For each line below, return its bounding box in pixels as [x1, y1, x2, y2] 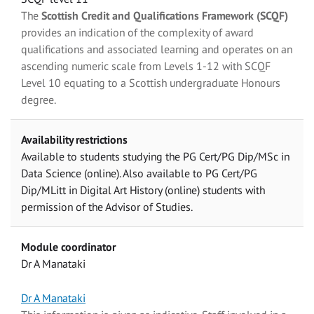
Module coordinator [21, 240, 116, 254]
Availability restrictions [21, 132, 128, 147]
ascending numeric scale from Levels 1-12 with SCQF [21, 59, 271, 74]
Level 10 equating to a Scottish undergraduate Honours [21, 76, 280, 90]
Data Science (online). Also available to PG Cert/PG [21, 166, 257, 181]
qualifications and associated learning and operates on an [21, 42, 292, 57]
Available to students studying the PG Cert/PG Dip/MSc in [21, 149, 289, 164]
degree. [21, 93, 56, 107]
